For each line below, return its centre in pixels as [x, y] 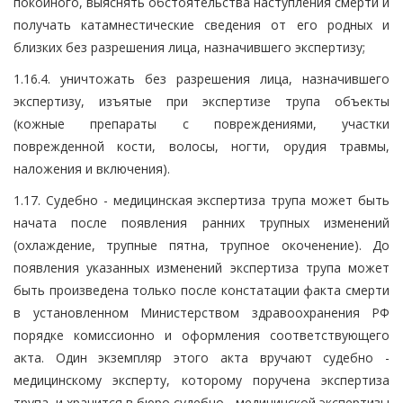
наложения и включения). [92, 168]
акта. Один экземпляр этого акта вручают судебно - [201, 357]
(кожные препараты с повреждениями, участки [201, 123]
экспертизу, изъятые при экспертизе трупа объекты [201, 101]
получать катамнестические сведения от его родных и [201, 24]
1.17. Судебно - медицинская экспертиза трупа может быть [201, 200]
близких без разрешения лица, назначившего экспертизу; [189, 47]
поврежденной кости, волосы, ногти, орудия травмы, [201, 146]
